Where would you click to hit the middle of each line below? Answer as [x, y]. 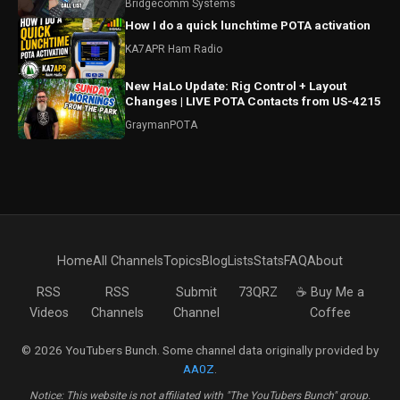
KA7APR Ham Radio [174, 49]
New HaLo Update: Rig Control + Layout [236, 86]
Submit [197, 292]
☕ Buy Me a [330, 292]
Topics [183, 261]
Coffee [330, 313]
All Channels [128, 261]
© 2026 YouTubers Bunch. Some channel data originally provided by [200, 350]
